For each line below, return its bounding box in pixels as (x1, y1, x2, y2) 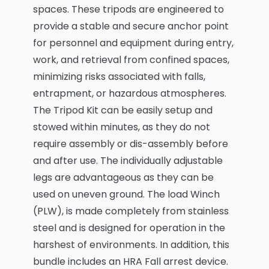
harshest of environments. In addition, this (33, 238, 229, 252)
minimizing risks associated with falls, (33, 70, 205, 83)
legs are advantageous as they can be (33, 171, 214, 184)
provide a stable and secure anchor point (33, 19, 229, 33)
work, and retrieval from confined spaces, (33, 53, 229, 67)
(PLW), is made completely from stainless (33, 204, 229, 218)
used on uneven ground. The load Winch (33, 187, 220, 201)
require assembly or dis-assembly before (33, 137, 228, 151)
